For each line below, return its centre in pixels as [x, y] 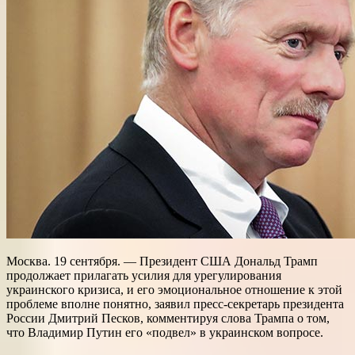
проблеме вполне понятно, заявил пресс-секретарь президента [175, 304]
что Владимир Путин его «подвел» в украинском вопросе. [165, 333]
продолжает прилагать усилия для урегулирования [144, 276]
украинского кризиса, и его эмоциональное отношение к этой [174, 290]
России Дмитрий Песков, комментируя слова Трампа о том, [168, 319]
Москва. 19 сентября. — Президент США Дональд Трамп [162, 261]
